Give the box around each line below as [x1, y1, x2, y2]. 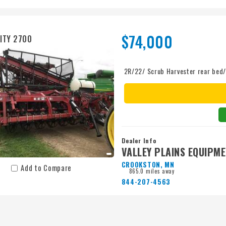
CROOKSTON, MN [121, 159, 175, 170]
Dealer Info [121, 136, 156, 145]
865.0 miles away [129, 167, 175, 176]
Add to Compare [21, 162, 72, 174]
